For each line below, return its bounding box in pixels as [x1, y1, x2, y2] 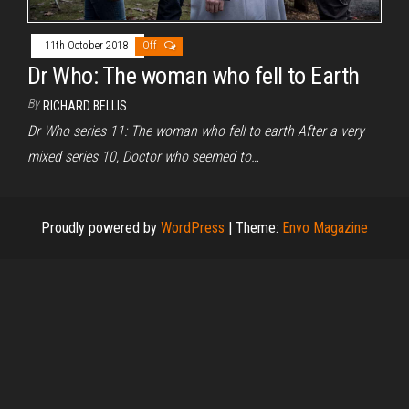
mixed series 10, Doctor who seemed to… [27, 147, 259, 165]
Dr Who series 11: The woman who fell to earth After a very [27, 121, 364, 140]
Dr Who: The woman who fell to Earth [27, 61, 360, 89]
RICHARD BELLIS [43, 98, 127, 113]
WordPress [161, 218, 225, 236]
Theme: [236, 218, 282, 236]
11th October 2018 [45, 38, 131, 52]
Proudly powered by [41, 218, 161, 236]
